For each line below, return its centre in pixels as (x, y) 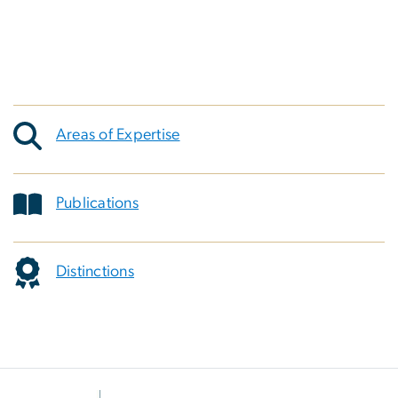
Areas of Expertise (118, 135)
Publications (97, 204)
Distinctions (95, 272)
